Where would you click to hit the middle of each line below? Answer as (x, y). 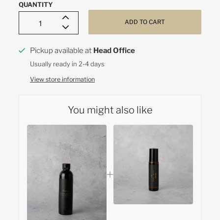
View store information (62, 79)
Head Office (114, 50)
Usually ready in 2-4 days (67, 64)
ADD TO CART (145, 22)
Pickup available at (61, 50)
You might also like (110, 110)
